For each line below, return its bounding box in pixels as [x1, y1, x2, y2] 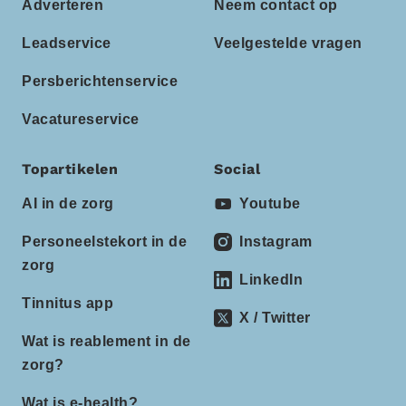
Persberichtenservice [22, 73, 178, 89]
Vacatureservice [22, 111, 140, 127]
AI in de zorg [22, 196, 114, 211]
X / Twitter [239, 310, 311, 325]
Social [214, 160, 260, 178]
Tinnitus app [22, 295, 113, 311]
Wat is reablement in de [22, 333, 191, 349]
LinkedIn [239, 272, 303, 287]
